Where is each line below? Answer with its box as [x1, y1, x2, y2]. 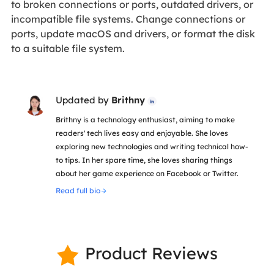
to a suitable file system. [10, 42, 125, 55]
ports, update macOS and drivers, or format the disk [10, 28, 255, 40]
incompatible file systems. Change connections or [10, 13, 245, 26]
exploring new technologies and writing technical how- [55, 142, 248, 152]
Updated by [55, 94, 111, 106]
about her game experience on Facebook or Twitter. [55, 169, 239, 179]
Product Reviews [84, 243, 218, 264]
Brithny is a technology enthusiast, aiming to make [55, 115, 235, 125]
